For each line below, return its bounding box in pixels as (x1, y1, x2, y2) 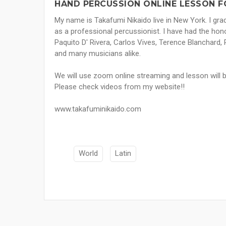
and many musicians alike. (54, 49, 141, 59)
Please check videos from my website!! (54, 82, 185, 92)
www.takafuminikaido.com (54, 104, 141, 114)
